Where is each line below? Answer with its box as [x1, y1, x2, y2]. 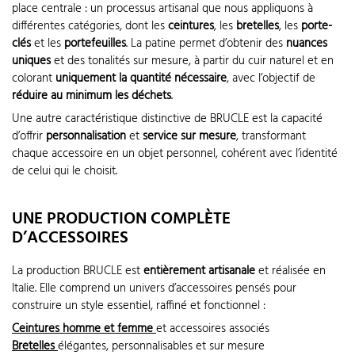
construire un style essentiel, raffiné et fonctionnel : [12, 296, 265, 315]
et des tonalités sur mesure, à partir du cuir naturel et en [51, 51, 334, 71]
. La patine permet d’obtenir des [126, 33, 286, 53]
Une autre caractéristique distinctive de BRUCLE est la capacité [12, 109, 323, 129]
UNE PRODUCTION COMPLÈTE [12, 205, 231, 232]
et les [31, 33, 64, 53]
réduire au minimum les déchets [12, 86, 171, 105]
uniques [12, 51, 51, 71]
